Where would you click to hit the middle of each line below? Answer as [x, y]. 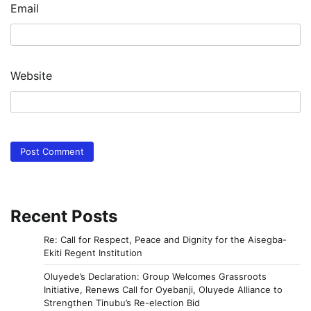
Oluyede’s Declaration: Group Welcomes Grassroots [155, 277]
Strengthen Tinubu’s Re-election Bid [122, 303]
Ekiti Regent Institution [93, 253]
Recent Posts [64, 217]
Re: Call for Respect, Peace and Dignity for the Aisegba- [165, 240]
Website [31, 75]
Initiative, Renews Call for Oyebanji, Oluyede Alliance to [163, 290]
